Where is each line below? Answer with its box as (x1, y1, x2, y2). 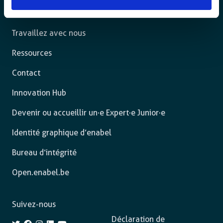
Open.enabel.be (12, 168, 69, 177)
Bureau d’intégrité (12, 148, 77, 157)
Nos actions (12, 8, 53, 18)
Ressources (12, 48, 52, 58)
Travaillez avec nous (12, 28, 86, 38)
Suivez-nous (12, 200, 56, 209)
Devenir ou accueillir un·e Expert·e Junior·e (12, 108, 165, 117)
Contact (12, 68, 40, 78)
